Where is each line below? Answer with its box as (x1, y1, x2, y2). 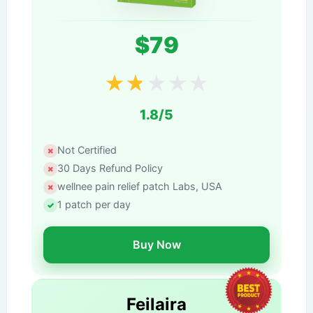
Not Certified (57, 143, 117, 156)
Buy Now (132, 238, 181, 252)
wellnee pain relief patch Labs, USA (57, 180, 222, 192)
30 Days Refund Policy (57, 161, 163, 174)
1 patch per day (57, 198, 131, 210)
